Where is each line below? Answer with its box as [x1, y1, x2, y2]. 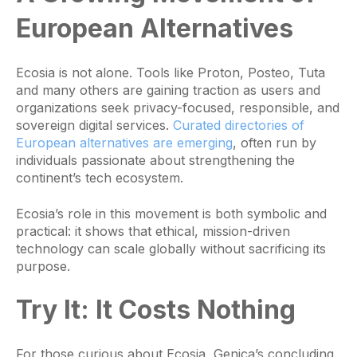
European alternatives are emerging [16, 135, 233, 151]
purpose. [16, 257, 70, 274]
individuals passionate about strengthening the [16, 152, 295, 169]
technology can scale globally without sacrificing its [16, 240, 326, 257]
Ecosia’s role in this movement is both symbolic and [16, 205, 327, 222]
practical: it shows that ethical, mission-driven [16, 222, 290, 239]
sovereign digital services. [16, 117, 173, 134]
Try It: [16, 294, 89, 326]
